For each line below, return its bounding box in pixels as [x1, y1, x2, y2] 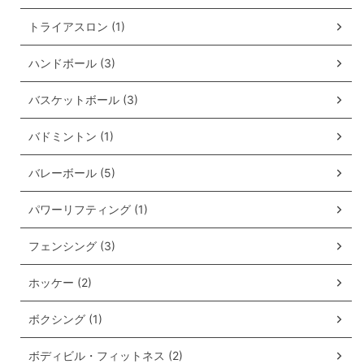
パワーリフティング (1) [28, 202, 148, 217]
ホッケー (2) [28, 275, 92, 290]
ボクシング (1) [28, 312, 102, 327]
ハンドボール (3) [28, 56, 115, 71]
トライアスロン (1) [28, 19, 125, 34]
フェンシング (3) [28, 239, 115, 253]
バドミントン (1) [28, 129, 114, 144]
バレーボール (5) [28, 166, 115, 180]
